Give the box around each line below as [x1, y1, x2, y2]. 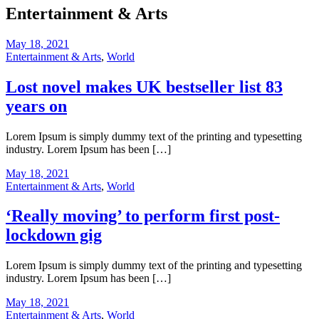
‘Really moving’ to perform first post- [6, 206, 280, 226]
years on [6, 96, 67, 115]
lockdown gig [6, 226, 102, 245]
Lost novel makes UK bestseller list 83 [6, 77, 283, 96]
